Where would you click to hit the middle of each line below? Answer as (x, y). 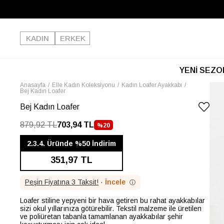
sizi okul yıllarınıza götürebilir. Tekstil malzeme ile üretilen (111, 208)
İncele (115, 182)
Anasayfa (33, 85)
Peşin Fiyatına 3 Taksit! (62, 182)
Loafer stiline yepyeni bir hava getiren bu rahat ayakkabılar (112, 200)
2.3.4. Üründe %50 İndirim (71, 143)
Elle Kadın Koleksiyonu (83, 85)
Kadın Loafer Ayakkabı (152, 85)
